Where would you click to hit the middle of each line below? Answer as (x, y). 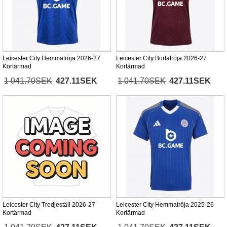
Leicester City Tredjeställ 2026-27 (49, 205)
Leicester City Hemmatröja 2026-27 (51, 59)
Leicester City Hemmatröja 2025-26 (165, 205)
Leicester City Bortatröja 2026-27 (161, 59)
